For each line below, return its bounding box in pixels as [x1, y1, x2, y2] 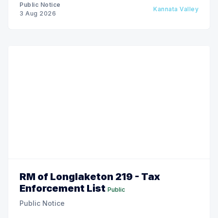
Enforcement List [19, 182, 106, 194]
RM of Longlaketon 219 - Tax [19, 170, 160, 182]
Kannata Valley [153, 5, 199, 13]
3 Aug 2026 [19, 9, 56, 17]
